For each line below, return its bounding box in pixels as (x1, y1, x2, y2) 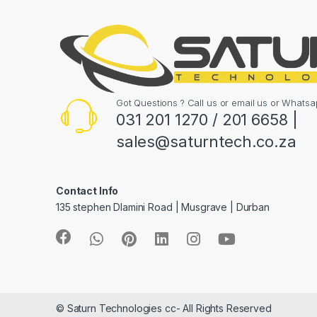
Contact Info (56, 184, 119, 197)
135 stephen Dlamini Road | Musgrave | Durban (56, 200, 270, 213)
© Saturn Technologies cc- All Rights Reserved (56, 302, 272, 315)
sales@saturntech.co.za (115, 132, 296, 151)
